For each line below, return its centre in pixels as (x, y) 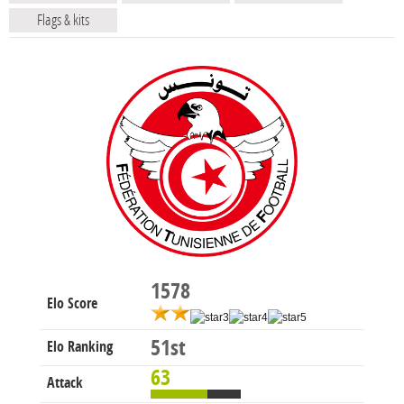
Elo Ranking (80, 347)
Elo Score (72, 304)
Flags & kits (63, 20)
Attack (65, 383)
